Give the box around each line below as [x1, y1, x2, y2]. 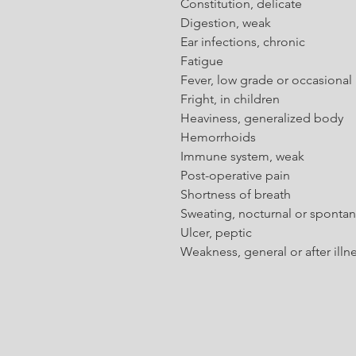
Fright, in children [180, 91, 280, 106]
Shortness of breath [180, 187, 291, 202]
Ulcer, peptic [180, 225, 252, 240]
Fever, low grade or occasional [180, 72, 352, 87]
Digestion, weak [180, 15, 271, 30]
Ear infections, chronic [180, 34, 305, 49]
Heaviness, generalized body [180, 110, 343, 126]
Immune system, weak [180, 149, 304, 164]
